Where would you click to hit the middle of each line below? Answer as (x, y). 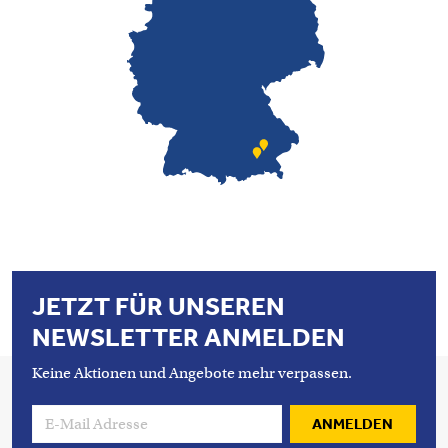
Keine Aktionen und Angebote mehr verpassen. (192, 373)
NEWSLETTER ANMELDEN (188, 337)
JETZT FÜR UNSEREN (158, 306)
